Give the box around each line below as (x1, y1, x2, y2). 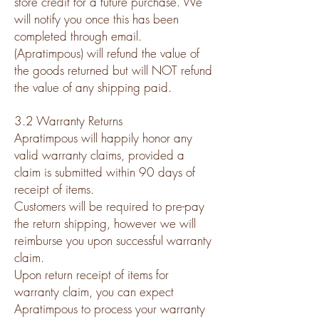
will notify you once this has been (14, 10, 179, 27)
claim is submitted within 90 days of (14, 163, 195, 180)
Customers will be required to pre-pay (14, 197, 204, 214)
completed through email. (14, 27, 142, 44)
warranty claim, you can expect (14, 283, 174, 300)
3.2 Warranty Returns (14, 112, 122, 129)
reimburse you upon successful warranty (14, 231, 211, 249)
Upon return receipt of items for (14, 266, 169, 283)
